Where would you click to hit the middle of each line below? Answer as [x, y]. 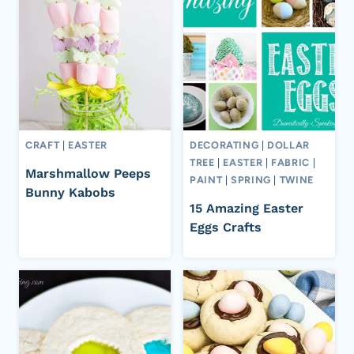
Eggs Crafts [226, 227]
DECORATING [224, 145]
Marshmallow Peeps [88, 173]
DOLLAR [288, 145]
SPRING [251, 180]
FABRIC [290, 163]
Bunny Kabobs [70, 192]
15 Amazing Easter [247, 208]
